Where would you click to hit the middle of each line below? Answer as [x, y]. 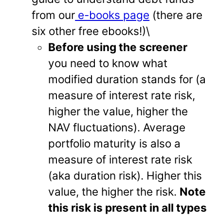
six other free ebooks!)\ [91, 31]
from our [54, 15]
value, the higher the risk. [114, 192]
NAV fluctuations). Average [117, 127]
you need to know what [108, 63]
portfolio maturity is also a [115, 144]
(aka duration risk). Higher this [125, 176]
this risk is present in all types [128, 208]
